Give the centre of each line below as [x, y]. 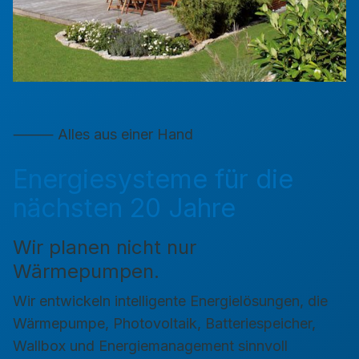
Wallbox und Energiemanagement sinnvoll [150, 345]
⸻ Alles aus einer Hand [103, 134]
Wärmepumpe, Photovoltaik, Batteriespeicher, [164, 323]
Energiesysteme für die [153, 179]
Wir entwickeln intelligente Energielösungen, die [170, 301]
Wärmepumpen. [86, 271]
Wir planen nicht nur [105, 247]
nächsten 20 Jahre [124, 208]
